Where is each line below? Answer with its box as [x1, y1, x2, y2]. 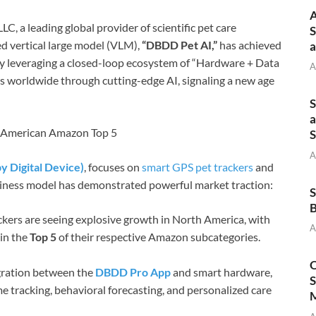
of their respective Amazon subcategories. [56, 230, 260, 244]
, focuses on [84, 160, 142, 174]
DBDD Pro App [95, 265, 171, 279]
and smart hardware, [171, 265, 272, 279]
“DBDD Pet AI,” [142, 38, 217, 52]
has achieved [217, 38, 281, 52]
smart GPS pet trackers [142, 160, 253, 174]
